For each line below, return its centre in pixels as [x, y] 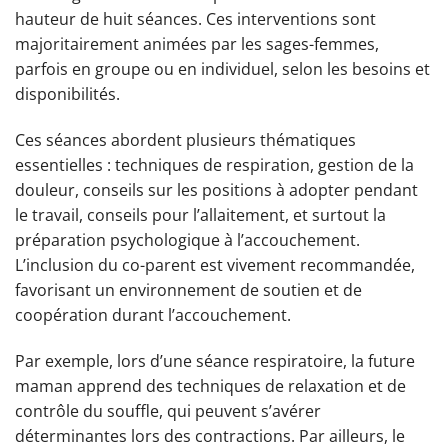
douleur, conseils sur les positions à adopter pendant [216, 189]
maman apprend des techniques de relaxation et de [210, 385]
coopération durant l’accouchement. [153, 314]
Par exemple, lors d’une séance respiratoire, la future [215, 360]
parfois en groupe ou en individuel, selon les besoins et [222, 68]
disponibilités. [67, 93]
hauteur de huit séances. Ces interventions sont [195, 18]
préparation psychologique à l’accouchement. [187, 239]
